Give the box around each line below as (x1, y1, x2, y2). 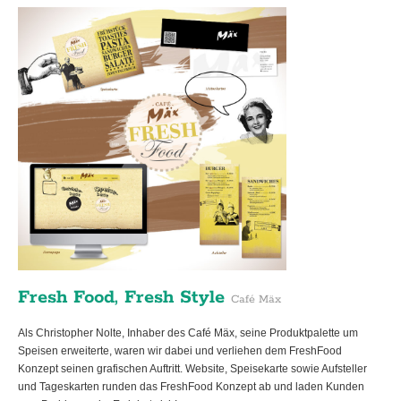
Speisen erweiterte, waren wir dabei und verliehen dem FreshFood (18, 344, 342, 357)
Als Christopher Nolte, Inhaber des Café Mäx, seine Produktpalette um (18, 326, 358, 339)
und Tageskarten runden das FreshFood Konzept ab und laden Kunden (18, 380, 364, 393)
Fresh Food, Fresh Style (18, 285, 231, 309)
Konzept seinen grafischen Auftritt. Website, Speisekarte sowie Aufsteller (18, 362, 367, 375)
